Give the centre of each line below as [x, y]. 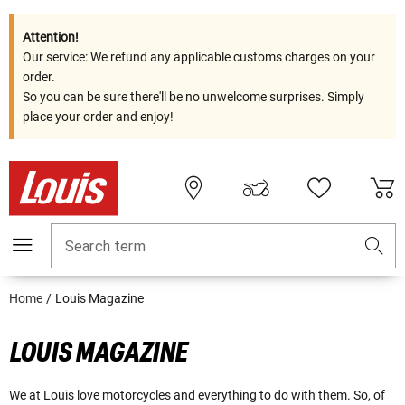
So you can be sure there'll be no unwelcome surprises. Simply [193, 97]
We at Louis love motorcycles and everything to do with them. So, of [197, 396]
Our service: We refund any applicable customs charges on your [199, 57]
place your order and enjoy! [98, 117]
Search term [105, 247]
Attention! [51, 37]
